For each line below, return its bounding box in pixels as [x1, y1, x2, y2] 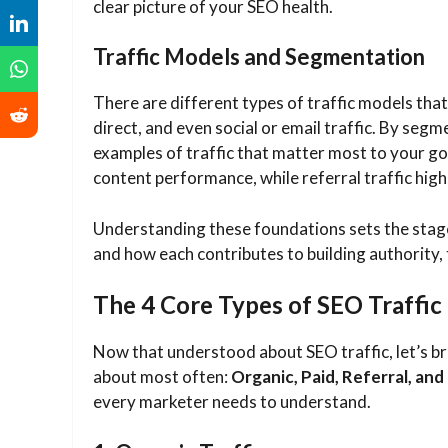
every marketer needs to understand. [93, 391, 371, 413]
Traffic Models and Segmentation [93, 43, 429, 71]
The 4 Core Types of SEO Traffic [93, 290, 442, 320]
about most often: [93, 366, 231, 388]
